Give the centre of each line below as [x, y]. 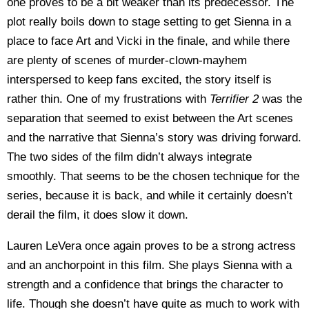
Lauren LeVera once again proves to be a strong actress [151, 246]
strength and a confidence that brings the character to [145, 284]
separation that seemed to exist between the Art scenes [150, 118]
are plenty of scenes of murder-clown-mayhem [127, 60]
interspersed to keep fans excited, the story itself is [139, 79]
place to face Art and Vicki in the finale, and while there [148, 41]
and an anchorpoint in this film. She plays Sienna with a [149, 265]
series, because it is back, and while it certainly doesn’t [150, 195]
